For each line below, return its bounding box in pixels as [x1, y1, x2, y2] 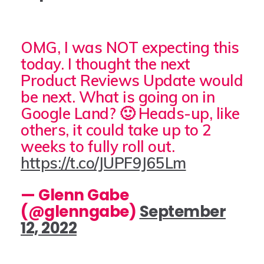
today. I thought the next [21, 54, 190, 74]
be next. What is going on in [21, 87, 214, 107]
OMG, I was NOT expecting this [21, 38, 239, 58]
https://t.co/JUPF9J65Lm [21, 153, 186, 173]
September [139, 201, 226, 223]
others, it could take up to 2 [21, 120, 212, 140]
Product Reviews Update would [21, 71, 243, 91]
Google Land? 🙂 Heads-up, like [21, 104, 240, 124]
